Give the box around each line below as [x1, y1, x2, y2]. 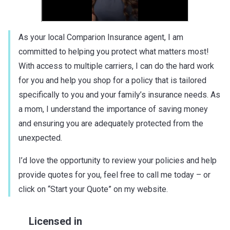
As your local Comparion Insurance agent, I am [18, 32, 183, 42]
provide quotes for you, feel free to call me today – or [18, 169, 210, 180]
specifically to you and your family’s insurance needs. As [18, 89, 220, 100]
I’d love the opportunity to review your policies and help [18, 155, 217, 165]
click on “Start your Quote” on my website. [18, 184, 168, 194]
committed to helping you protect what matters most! [18, 46, 209, 56]
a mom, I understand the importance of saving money [18, 104, 208, 114]
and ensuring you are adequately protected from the [18, 118, 203, 128]
